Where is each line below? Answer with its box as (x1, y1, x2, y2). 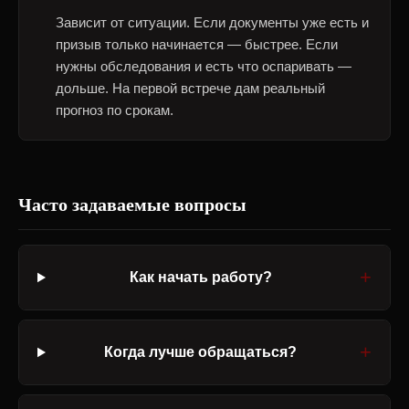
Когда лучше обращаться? (104, 344, 298, 360)
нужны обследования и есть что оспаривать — (56, 58, 351, 74)
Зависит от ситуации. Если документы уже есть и (56, 15, 369, 30)
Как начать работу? (129, 269, 272, 285)
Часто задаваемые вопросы (18, 191, 246, 217)
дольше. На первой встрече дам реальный (56, 80, 325, 96)
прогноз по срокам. (56, 102, 173, 118)
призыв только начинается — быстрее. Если (56, 37, 338, 52)
